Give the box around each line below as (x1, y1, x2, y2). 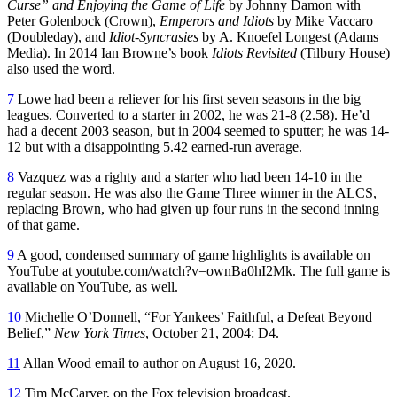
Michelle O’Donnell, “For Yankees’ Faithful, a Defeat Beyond (21, 308, 372, 324)
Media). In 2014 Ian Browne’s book (7, 44, 212, 60)
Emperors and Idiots (160, 12, 274, 28)
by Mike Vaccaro (274, 12, 373, 28)
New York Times (54, 324, 145, 340)
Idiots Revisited (212, 44, 297, 60)
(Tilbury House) (297, 44, 390, 60)
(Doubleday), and (7, 28, 109, 44)
